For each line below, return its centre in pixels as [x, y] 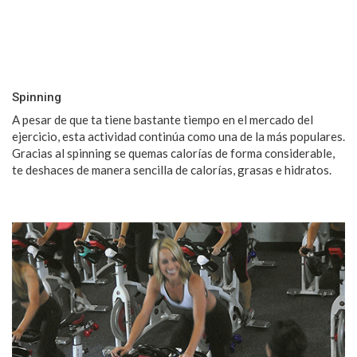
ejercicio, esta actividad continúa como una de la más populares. [178, 136]
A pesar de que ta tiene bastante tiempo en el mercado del [163, 119]
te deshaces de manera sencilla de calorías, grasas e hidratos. [172, 169]
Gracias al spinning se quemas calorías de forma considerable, [173, 153]
